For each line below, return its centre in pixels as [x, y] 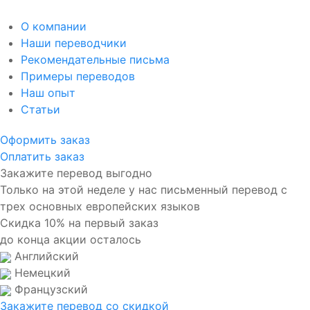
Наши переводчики [74, 43]
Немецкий [41, 273]
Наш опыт [48, 93]
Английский [45, 256]
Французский [49, 290]
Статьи [40, 110]
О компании [54, 27]
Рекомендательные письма [95, 60]
